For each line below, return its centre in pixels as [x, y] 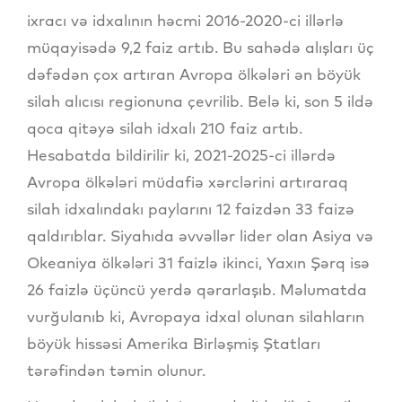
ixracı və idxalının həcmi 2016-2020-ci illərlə [185, 21]
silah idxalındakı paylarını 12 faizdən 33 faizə [191, 209]
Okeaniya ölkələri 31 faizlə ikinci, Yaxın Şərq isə [198, 263]
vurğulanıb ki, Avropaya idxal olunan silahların [196, 317]
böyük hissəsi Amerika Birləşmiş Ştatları [174, 344]
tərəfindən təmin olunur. [116, 371]
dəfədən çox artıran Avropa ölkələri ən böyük [194, 74]
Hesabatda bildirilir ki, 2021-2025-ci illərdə [181, 155]
